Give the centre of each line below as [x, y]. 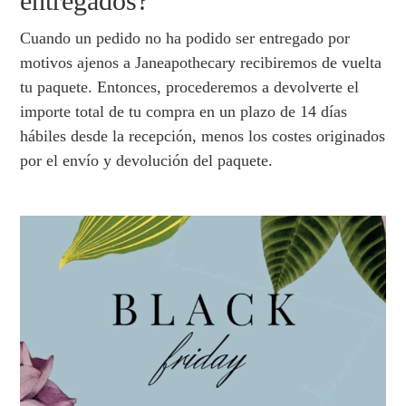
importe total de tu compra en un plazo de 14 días [184, 112]
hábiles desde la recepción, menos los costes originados [203, 136]
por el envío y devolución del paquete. [147, 161]
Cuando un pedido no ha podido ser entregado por [185, 39]
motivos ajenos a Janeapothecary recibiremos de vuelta [201, 63]
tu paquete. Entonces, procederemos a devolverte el [190, 87]
